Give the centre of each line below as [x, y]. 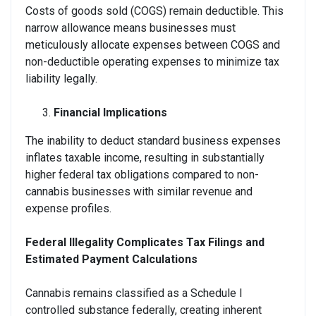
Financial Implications [110, 112]
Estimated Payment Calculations [111, 259]
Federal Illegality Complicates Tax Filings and [145, 242]
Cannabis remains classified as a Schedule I [134, 293]
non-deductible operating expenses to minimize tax [152, 61]
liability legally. [61, 78]
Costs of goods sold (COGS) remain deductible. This [154, 11]
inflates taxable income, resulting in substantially [145, 157]
